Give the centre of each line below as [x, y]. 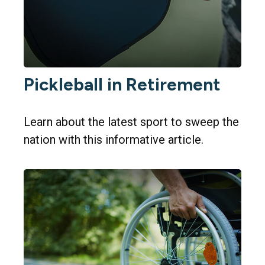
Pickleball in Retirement [122, 85]
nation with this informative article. [114, 140]
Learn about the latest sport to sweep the [131, 122]
